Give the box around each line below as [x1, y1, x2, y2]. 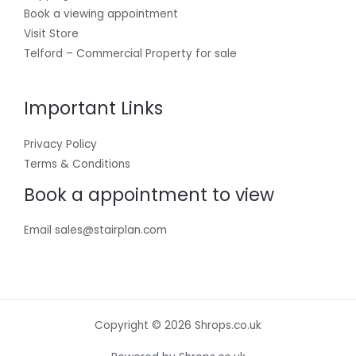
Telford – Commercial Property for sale [24, 46, 237, 62]
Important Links [24, 96, 163, 122]
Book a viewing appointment [24, 6, 178, 22]
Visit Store [24, 26, 79, 42]
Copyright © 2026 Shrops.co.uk [95, 318, 261, 334]
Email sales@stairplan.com [24, 222, 167, 238]
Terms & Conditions [24, 156, 130, 172]
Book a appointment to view [24, 182, 274, 207]
